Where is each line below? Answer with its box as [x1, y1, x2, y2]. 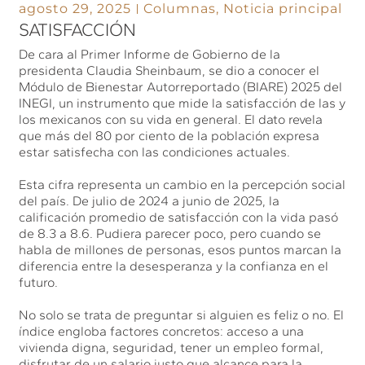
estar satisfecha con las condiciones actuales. [19, 143, 291, 160]
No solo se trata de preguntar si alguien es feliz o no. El [19, 306, 345, 323]
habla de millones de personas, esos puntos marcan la [19, 241, 342, 257]
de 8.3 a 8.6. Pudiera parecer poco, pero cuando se [19, 225, 322, 241]
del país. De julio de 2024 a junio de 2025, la [19, 192, 280, 209]
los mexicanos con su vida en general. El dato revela [19, 111, 323, 127]
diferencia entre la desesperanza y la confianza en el [19, 257, 329, 274]
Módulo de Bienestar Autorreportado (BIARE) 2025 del [19, 78, 343, 95]
